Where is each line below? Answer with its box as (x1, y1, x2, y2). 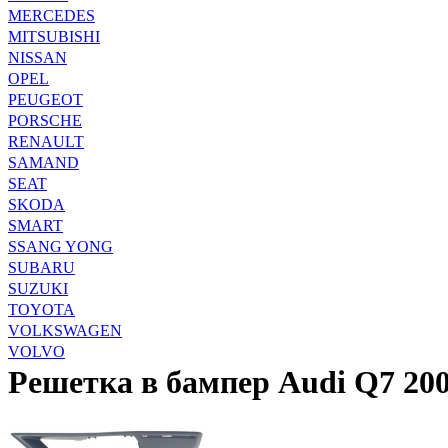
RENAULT (8, 132, 84, 150)
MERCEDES (8, 6, 95, 24)
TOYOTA (8, 300, 75, 318)
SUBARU (8, 258, 75, 276)
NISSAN (8, 48, 67, 66)
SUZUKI (8, 279, 68, 297)
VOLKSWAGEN (8, 321, 122, 339)
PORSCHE (8, 111, 82, 129)
